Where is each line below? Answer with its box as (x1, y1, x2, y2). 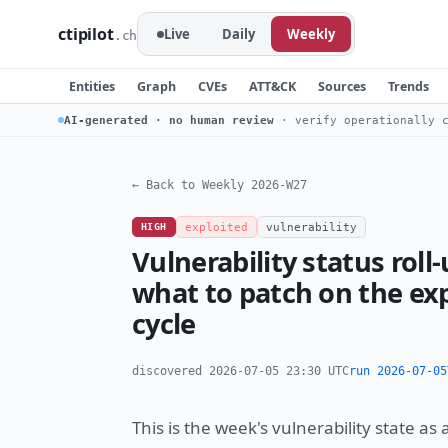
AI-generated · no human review (64, 113, 274, 127)
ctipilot (58, 23, 114, 45)
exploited (184, 221, 248, 234)
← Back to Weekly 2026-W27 (132, 178, 307, 193)
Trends (388, 77, 429, 95)
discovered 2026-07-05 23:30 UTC (132, 364, 349, 379)
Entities (69, 77, 115, 95)
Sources (318, 77, 366, 95)
